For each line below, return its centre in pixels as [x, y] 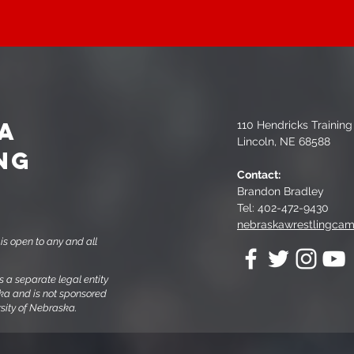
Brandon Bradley [281, 191]
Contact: [259, 174]
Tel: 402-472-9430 [283, 207]
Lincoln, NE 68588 [284, 141]
